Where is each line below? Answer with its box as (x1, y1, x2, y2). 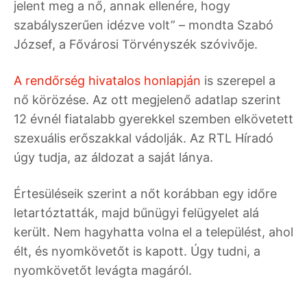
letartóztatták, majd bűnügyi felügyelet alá (14, 205, 259, 220)
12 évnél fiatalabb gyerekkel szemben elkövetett (14, 111, 293, 126)
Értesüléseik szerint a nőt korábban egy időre (14, 186, 277, 201)
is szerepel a (204, 73, 275, 88)
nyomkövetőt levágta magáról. (14, 262, 192, 278)
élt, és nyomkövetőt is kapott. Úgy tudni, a (14, 243, 260, 258)
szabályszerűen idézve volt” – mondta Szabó (14, 17, 273, 32)
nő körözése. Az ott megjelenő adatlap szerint (14, 92, 281, 107)
